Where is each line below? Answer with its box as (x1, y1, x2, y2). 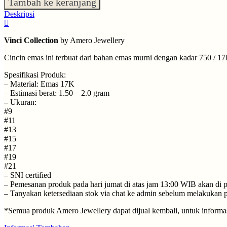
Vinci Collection (4, 36, 58, 45)
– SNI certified (4, 171, 51, 180)
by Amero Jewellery (58, 36, 125, 45)
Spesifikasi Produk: (4, 70, 66, 80)
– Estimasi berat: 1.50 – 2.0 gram (4, 89, 109, 98)
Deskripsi (4, 10, 34, 19)
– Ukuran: (4, 98, 36, 107)
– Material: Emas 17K (4, 80, 74, 89)
